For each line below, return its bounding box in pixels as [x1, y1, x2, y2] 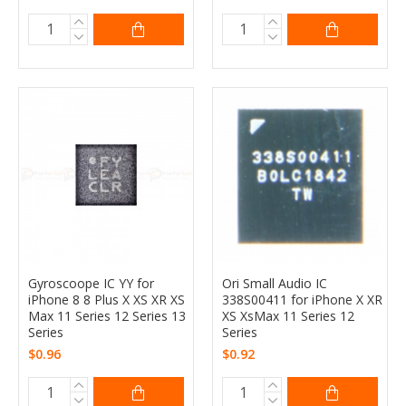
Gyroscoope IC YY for [28, 274, 154, 292]
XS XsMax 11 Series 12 [221, 306, 354, 324]
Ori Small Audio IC [221, 274, 327, 292]
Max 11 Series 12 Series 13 [28, 306, 186, 324]
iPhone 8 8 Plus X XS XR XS [28, 290, 185, 308]
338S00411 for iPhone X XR [221, 290, 382, 308]
